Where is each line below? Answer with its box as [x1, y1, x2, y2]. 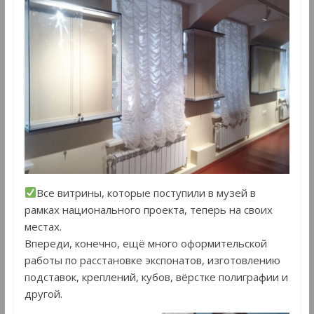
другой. [24, 286, 62, 301]
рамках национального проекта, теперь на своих [24, 202, 273, 217]
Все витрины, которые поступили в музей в [36, 185, 256, 200]
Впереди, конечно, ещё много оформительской [24, 235, 267, 250]
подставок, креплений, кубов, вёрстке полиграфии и [24, 269, 288, 284]
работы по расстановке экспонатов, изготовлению [24, 252, 280, 267]
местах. [24, 219, 62, 233]
